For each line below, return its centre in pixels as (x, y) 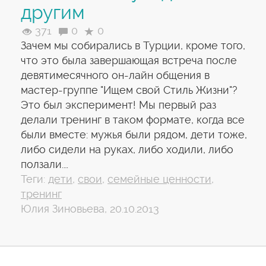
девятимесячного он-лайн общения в (115, 75)
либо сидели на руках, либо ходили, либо (127, 149)
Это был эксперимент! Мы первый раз (118, 105)
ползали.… (45, 164)
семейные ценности (159, 179)
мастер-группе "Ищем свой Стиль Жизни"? (129, 90)
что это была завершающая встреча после (129, 60)
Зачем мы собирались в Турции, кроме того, (133, 45)
